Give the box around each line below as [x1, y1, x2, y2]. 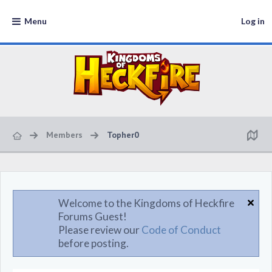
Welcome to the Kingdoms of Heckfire [58, 197, 234, 209]
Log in [241, 16, 265, 26]
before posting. [58, 237, 129, 250]
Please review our [58, 223, 141, 236]
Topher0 [107, 129, 139, 140]
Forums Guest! [58, 210, 127, 223]
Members [46, 129, 83, 140]
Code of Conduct [141, 223, 221, 236]
